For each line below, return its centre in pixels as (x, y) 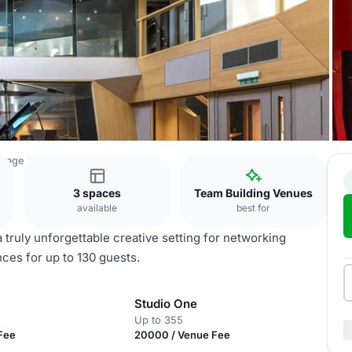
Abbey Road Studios (84, 160)
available (97, 208)
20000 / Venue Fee (182, 335)
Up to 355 (158, 320)
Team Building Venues (253, 193)
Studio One (165, 304)
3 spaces (97, 193)
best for (253, 208)
